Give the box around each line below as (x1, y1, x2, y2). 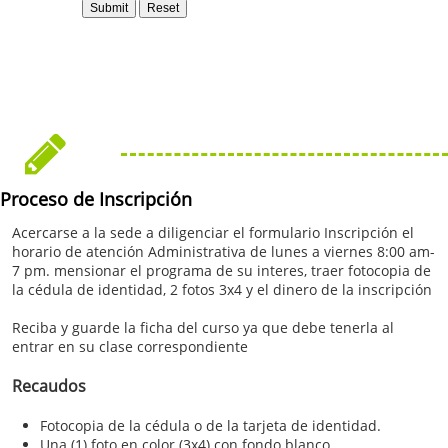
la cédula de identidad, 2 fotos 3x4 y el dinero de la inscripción (12, 280, 432, 299)
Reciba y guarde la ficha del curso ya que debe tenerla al (12, 318, 394, 337)
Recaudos (12, 375, 86, 397)
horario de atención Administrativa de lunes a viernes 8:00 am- (12, 242, 435, 261)
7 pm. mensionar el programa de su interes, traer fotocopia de (12, 261, 431, 280)
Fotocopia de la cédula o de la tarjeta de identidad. (40, 416, 381, 435)
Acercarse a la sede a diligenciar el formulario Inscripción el (12, 223, 414, 242)
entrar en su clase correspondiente (12, 337, 248, 356)
